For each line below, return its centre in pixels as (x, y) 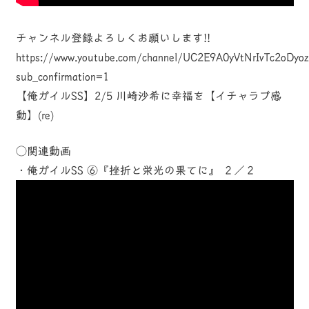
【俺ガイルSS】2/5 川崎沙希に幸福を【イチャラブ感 (148, 96)
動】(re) (34, 116)
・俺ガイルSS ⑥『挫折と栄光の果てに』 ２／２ (136, 171)
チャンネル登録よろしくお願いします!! (113, 38)
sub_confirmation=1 (62, 77)
